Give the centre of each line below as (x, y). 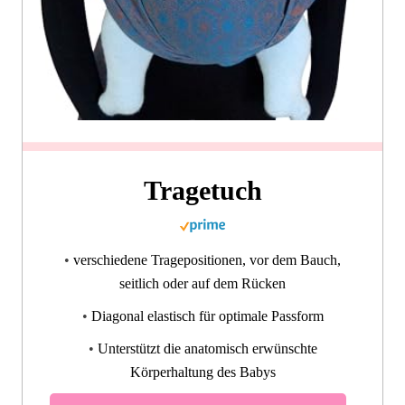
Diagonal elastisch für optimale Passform (207, 316)
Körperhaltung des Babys (202, 372)
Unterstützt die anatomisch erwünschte (207, 348)
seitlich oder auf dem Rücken (202, 283)
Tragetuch (202, 190)
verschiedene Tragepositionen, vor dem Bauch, (207, 259)
